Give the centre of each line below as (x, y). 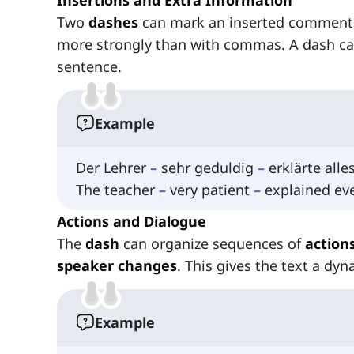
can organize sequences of (212, 244)
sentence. (89, 67)
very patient (210, 190)
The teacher (117, 190)
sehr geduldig (207, 168)
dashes (113, 23)
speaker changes (117, 266)
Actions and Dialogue (132, 222)
